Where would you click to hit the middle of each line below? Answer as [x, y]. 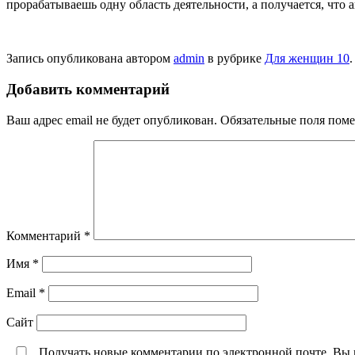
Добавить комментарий [88, 90]
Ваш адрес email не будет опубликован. [112, 120]
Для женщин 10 [307, 59]
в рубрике [235, 59]
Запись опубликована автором [90, 59]
